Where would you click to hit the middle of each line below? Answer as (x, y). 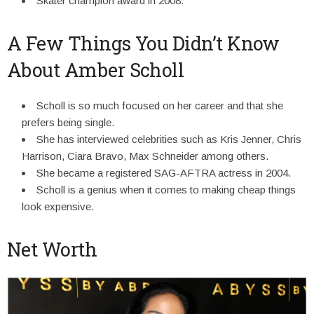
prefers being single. (68, 123)
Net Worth (52, 250)
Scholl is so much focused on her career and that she (160, 106)
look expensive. (58, 207)
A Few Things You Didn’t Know (143, 43)
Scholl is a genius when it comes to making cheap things (166, 190)
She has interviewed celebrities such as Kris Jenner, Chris (169, 139)
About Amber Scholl (96, 70)
